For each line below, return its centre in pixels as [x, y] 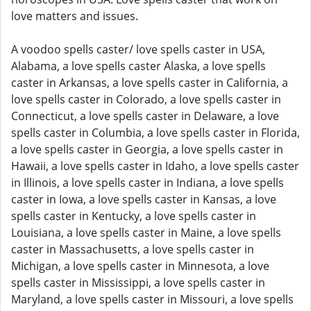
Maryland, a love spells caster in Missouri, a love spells [152, 299]
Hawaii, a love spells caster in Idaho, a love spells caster [155, 166]
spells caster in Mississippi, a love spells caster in [138, 283]
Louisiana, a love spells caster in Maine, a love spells [146, 233]
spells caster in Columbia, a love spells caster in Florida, [155, 133]
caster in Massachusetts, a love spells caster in [133, 249]
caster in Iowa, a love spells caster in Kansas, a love [144, 199]
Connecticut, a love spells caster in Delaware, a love [145, 116]
